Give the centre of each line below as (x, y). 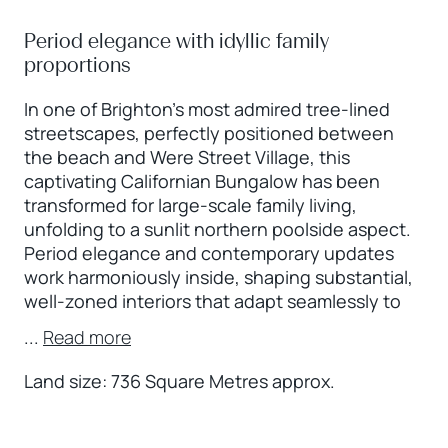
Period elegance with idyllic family (176, 40)
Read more (87, 336)
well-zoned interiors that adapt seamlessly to (212, 300)
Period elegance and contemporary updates (209, 252)
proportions (77, 64)
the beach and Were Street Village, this (187, 156)
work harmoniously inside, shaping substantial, (218, 276)
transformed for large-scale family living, (190, 204)
